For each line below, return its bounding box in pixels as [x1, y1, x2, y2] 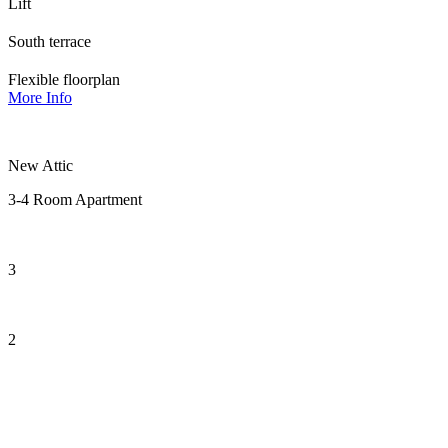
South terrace [8, 32, 91, 50]
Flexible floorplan [8, 70, 120, 88]
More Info [8, 88, 72, 106]
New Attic [8, 156, 73, 174]
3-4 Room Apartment [8, 190, 142, 208]
